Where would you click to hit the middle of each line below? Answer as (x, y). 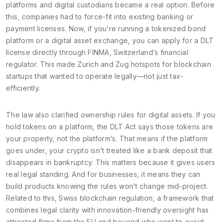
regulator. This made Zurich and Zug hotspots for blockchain (109, 64)
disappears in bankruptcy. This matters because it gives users (111, 162)
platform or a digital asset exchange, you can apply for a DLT (110, 40)
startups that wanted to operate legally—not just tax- (95, 76)
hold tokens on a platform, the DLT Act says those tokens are (110, 127)
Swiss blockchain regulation (106, 198)
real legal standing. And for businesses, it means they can (103, 174)
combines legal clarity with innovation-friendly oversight (101, 210)
